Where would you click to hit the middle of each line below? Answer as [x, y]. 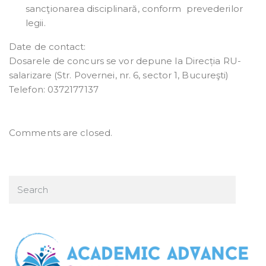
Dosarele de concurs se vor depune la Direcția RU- [125, 61]
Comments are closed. [61, 133]
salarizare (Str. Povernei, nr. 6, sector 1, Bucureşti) [119, 75]
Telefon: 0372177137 [54, 90]
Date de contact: [47, 47]
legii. [36, 23]
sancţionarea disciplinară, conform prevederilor [134, 9]
